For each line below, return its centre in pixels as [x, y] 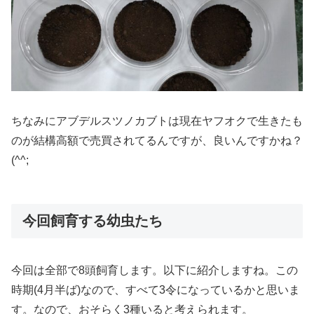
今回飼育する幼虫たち [93, 220]
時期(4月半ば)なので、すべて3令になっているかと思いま [156, 290]
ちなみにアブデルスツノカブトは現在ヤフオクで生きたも [157, 121]
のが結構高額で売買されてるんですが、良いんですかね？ [157, 140]
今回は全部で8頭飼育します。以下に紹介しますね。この [155, 271]
